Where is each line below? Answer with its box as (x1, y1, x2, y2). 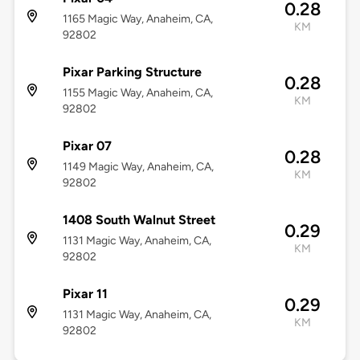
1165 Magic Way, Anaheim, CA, (62, 12, 213, 27)
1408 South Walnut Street (62, 212, 215, 228)
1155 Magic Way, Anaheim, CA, (62, 86, 213, 100)
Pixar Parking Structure (62, 64, 202, 80)
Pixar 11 (62, 286, 108, 302)
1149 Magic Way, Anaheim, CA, (62, 160, 214, 174)
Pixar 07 (62, 138, 112, 154)
